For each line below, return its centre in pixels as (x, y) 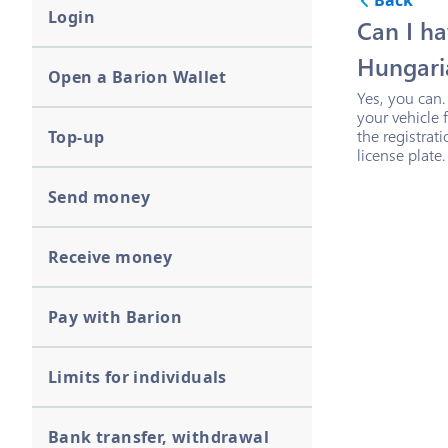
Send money (99, 197)
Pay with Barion (115, 317)
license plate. (401, 154)
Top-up (76, 137)
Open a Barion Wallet (137, 77)
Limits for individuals (137, 377)
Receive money (110, 257)
